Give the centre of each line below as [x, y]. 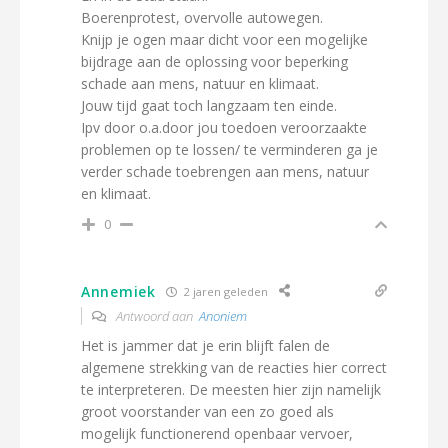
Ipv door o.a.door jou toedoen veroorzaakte [224, 127]
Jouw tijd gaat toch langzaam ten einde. [209, 105]
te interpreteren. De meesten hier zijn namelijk [231, 389]
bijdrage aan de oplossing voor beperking [214, 61]
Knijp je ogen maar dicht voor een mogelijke [224, 39]
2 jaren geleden [224, 291]
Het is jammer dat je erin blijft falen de [205, 345]
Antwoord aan [156, 316]
